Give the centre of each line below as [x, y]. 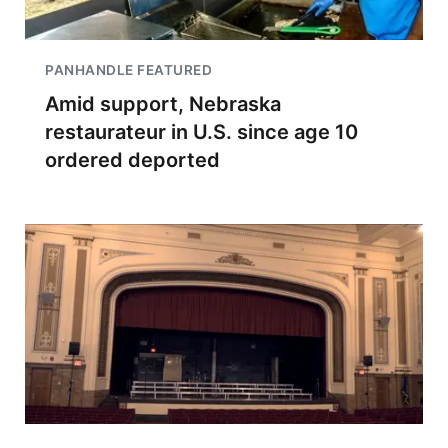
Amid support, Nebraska [163, 104]
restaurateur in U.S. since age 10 [201, 132]
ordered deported [132, 160]
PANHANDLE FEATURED [128, 70]
